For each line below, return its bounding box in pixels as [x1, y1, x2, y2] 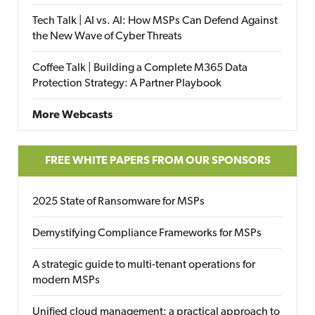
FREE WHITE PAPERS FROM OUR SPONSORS [44, 155, 271, 167]
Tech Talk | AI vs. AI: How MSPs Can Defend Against [32, 15, 278, 27]
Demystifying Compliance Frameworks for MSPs [32, 228, 262, 239]
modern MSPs [32, 275, 100, 286]
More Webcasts [32, 110, 112, 121]
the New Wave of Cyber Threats [32, 31, 182, 42]
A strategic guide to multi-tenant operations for [32, 259, 255, 271]
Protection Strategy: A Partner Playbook [32, 78, 221, 89]
